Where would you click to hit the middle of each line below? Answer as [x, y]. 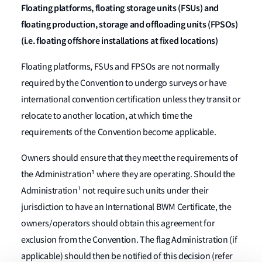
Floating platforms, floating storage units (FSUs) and [120, 8]
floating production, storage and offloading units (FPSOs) [130, 24]
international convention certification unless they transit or [131, 99]
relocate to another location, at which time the [107, 116]
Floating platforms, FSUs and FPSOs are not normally [120, 67]
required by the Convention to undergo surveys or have [124, 83]
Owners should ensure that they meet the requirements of [130, 158]
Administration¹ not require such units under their [115, 191]
